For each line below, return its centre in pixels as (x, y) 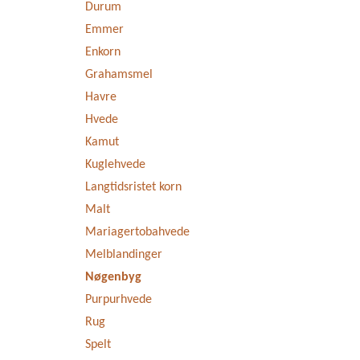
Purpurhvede (119, 300)
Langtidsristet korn (133, 187)
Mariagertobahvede (137, 232)
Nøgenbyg (113, 277)
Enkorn (103, 52)
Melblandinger (124, 255)
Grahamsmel (119, 75)
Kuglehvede (115, 165)
